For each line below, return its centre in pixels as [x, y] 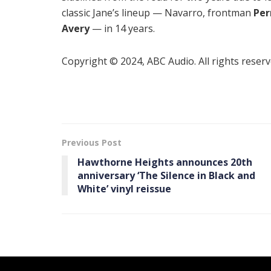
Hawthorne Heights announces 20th [165, 162]
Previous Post [92, 142]
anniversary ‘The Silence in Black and [166, 175]
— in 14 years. [122, 28]
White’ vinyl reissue [124, 188]
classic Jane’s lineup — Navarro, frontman [158, 12]
